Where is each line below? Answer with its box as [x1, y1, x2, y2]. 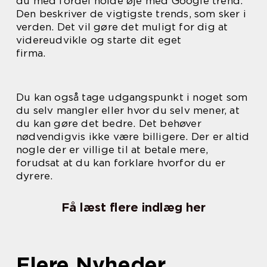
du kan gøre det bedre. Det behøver [16, 117, 201, 130]
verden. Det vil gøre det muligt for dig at [16, 21, 228, 33]
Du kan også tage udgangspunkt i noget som [16, 91, 248, 104]
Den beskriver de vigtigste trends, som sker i [16, 8, 247, 20]
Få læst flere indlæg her [61, 200, 206, 215]
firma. [16, 47, 46, 60]
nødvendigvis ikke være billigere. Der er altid [16, 131, 250, 143]
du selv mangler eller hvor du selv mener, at [16, 104, 240, 117]
